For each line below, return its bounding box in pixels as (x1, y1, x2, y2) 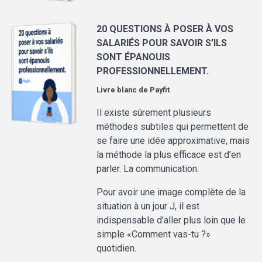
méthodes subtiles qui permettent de (96, 121, 249, 133)
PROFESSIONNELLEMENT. (96, 65, 209, 77)
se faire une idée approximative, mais (96, 135, 250, 147)
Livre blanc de (96, 85, 150, 95)
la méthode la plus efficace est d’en (96, 149, 242, 161)
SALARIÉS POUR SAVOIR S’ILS (96, 37, 227, 49)
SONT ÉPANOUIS (96, 51, 171, 63)
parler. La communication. (96, 163, 199, 175)
